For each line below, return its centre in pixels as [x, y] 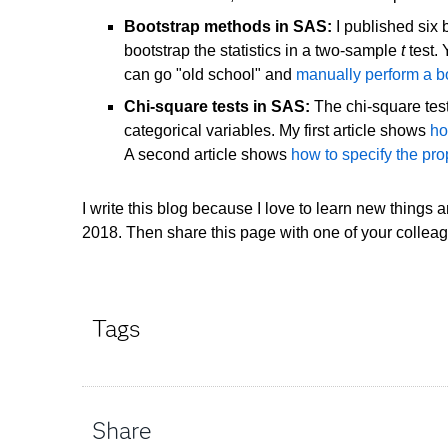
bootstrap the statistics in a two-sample [262, 50]
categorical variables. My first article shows [277, 130]
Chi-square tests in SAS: [217, 106]
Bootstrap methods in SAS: [228, 26]
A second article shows [207, 154]
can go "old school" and [210, 74]
